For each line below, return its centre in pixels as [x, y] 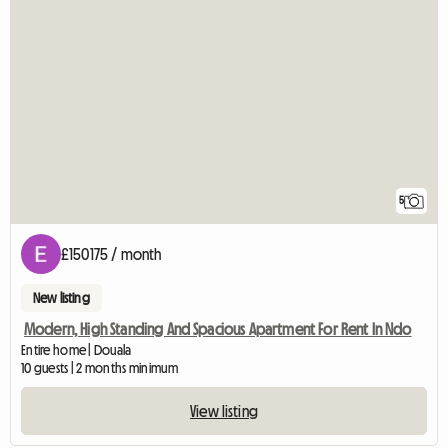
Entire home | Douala [76, 350]
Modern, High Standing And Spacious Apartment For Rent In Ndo [218, 329]
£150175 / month [111, 254]
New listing [61, 298]
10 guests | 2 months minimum [99, 368]
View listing [224, 411]
